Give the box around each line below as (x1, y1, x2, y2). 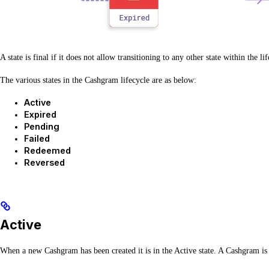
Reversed (24, 157, 65, 168)
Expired (24, 109, 56, 120)
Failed (24, 133, 50, 144)
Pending (24, 121, 59, 132)
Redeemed (24, 145, 71, 156)
